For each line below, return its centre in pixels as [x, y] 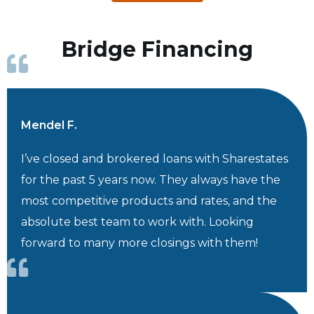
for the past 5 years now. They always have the [151, 180]
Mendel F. [49, 125]
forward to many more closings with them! [139, 243]
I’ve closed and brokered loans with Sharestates [155, 159]
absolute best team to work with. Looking [137, 222]
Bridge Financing [157, 50]
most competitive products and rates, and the [149, 201]
